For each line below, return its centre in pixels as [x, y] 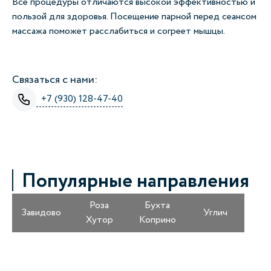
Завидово [41, 213]
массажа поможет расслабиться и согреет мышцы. [119, 31]
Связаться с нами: [55, 80]
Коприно [157, 220]
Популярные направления [135, 181]
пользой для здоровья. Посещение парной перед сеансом [134, 17]
